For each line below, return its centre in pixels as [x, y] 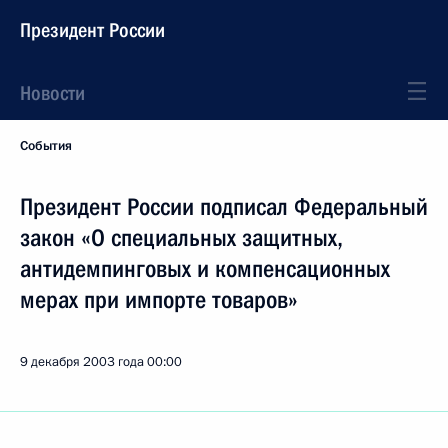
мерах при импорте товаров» [159, 300]
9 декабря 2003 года [82, 362]
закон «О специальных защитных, [181, 238]
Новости [52, 93]
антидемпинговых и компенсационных [205, 269]
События [46, 146]
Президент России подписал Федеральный [224, 207]
